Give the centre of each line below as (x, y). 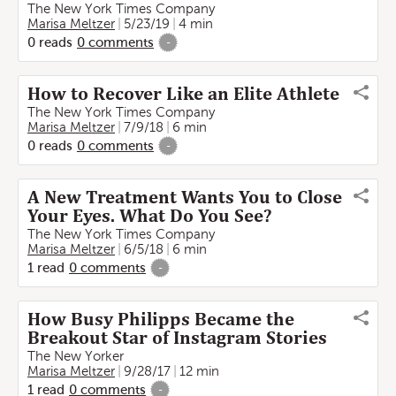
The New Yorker (76, 356)
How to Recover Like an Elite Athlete (183, 94)
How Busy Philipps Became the (161, 319)
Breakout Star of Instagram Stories (177, 338)
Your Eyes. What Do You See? (152, 216)
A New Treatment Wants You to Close (185, 197)
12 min (199, 371)
